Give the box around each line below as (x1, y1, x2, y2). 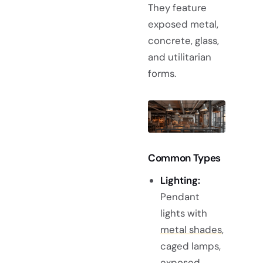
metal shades (160, 223, 222, 237)
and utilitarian (148, 50, 211, 64)
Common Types (148, 151, 221, 165)
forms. (148, 67, 176, 80)
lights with (160, 207, 207, 220)
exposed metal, (148, 18, 218, 31)
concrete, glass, (148, 34, 219, 48)
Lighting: (160, 174, 200, 187)
